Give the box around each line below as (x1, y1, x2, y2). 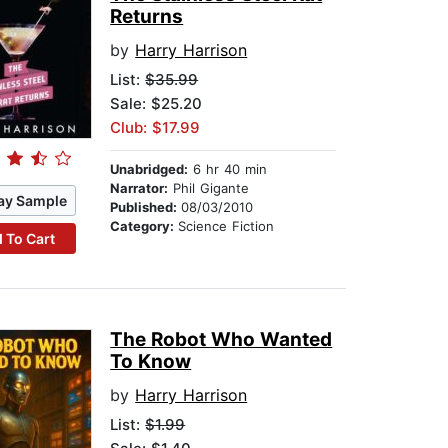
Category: (110, 218, 179, 235)
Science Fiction (178, 218, 275, 235)
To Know (110, 350, 192, 374)
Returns (110, 5, 184, 29)
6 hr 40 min (188, 161, 268, 178)
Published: (110, 199, 182, 216)
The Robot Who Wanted (110, 328, 333, 352)
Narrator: (110, 180, 169, 197)
